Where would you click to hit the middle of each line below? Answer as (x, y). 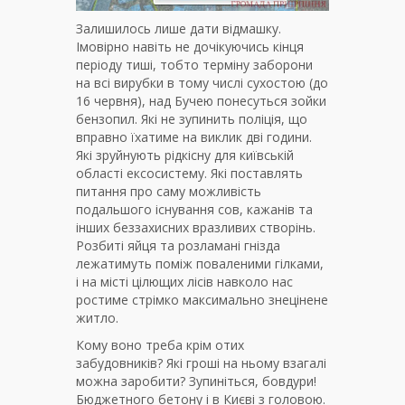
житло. (97, 318)
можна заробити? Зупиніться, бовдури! (196, 381)
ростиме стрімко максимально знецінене (202, 300)
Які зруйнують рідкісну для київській (185, 155)
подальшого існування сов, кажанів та (194, 210)
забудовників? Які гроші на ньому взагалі (201, 363)
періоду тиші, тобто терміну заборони (194, 65)
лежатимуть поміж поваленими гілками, (200, 264)
